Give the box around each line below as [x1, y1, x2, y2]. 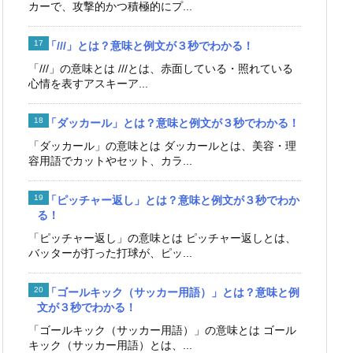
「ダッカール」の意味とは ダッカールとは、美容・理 [28, 139, 296, 152]
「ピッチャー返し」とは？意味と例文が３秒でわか [46, 193, 299, 206]
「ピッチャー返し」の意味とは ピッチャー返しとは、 [28, 231, 296, 244]
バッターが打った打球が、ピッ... [28, 246, 192, 259]
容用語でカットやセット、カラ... [28, 154, 192, 167]
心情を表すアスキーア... [28, 76, 148, 90]
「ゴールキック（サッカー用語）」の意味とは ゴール [28, 323, 296, 336]
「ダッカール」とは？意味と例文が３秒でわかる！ [46, 116, 299, 129]
